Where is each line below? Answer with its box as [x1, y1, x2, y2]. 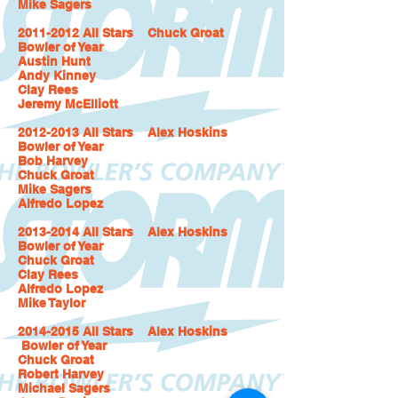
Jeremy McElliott [18, 97, 118, 111]
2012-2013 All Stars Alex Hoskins [18, 125, 235, 139]
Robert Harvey [18, 367, 104, 381]
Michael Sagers [18, 381, 110, 395]
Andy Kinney [18, 68, 96, 83]
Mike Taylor [18, 296, 85, 310]
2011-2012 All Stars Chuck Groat [18, 26, 231, 40]
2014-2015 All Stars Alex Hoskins [18, 324, 231, 338]
